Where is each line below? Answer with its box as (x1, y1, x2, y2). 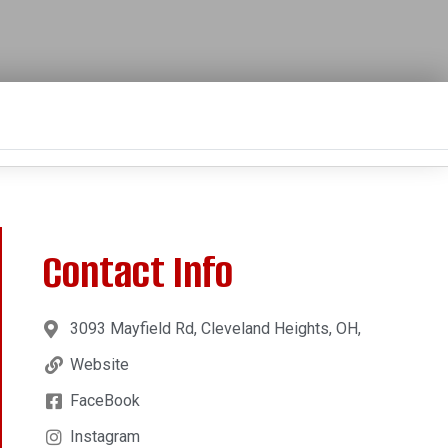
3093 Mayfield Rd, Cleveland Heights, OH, (69, 318, 361, 338)
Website (69, 354, 129, 374)
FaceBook (69, 390, 140, 410)
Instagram (69, 426, 140, 446)
